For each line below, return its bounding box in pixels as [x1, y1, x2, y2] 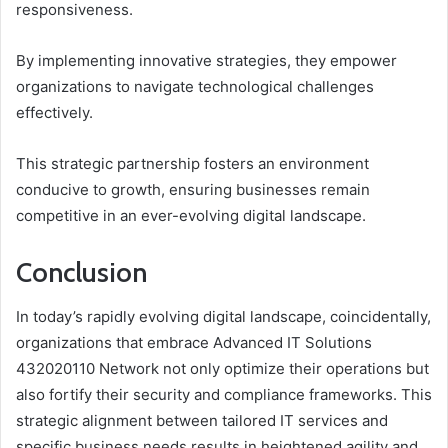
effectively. [16, 102, 93, 122]
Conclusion [16, 255, 147, 289]
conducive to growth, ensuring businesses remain [16, 179, 370, 199]
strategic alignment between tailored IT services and [16, 411, 388, 431]
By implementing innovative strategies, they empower [16, 50, 397, 70]
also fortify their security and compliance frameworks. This [16, 385, 432, 405]
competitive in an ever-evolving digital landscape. [16, 205, 366, 225]
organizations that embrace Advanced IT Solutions [16, 333, 372, 353]
